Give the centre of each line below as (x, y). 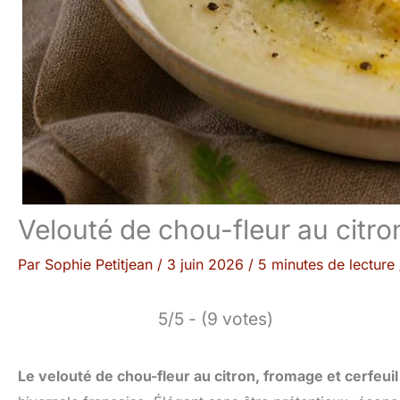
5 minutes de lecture (326, 264)
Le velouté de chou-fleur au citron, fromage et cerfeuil (208, 376)
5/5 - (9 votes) (216, 319)
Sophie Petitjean (101, 264)
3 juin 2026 (208, 264)
